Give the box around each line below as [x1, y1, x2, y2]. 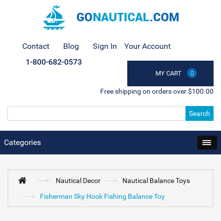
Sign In [93, 41, 117, 51]
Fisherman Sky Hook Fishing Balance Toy [40, 192, 165, 200]
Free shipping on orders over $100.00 [100, 87, 214, 95]
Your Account [124, 41, 171, 51]
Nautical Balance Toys [122, 177, 190, 184]
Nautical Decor [56, 177, 101, 184]
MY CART [155, 70, 182, 77]
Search [189, 110, 210, 117]
